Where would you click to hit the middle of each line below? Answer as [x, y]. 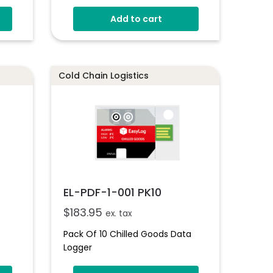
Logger [78, 248]
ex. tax [119, 214]
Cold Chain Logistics [104, 76]
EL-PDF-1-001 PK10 [113, 193]
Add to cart [136, 19]
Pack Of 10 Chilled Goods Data [128, 234]
